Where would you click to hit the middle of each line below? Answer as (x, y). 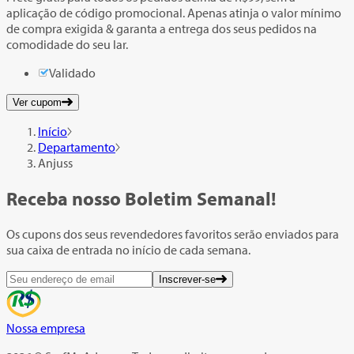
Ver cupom (37, 103)
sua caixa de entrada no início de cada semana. (128, 249)
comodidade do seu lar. (67, 45)
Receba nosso (64, 199)
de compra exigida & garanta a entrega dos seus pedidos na (162, 29)
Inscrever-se (187, 279)
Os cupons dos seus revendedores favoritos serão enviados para (173, 233)
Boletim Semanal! (198, 199)
